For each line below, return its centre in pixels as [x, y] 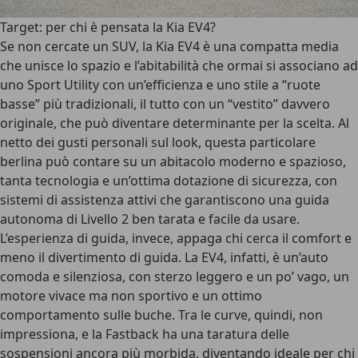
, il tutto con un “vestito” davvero [232, 104]
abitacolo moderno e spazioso [251, 161]
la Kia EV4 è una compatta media [241, 46]
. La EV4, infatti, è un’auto [253, 257]
